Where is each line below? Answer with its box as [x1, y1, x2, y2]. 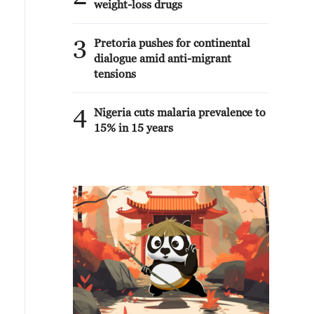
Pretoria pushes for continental [94, 36, 250, 49]
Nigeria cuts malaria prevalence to [94, 106, 266, 118]
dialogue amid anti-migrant [94, 52, 231, 64]
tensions [94, 67, 136, 80]
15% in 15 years [94, 121, 173, 134]
